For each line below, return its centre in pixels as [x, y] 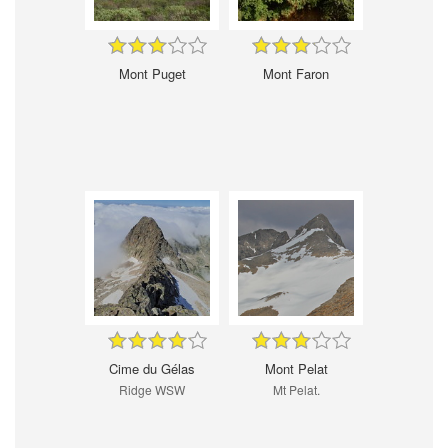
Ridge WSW [152, 390]
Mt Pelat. [296, 390]
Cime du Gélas [152, 369]
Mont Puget [152, 74]
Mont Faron [296, 74]
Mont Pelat [296, 369]
